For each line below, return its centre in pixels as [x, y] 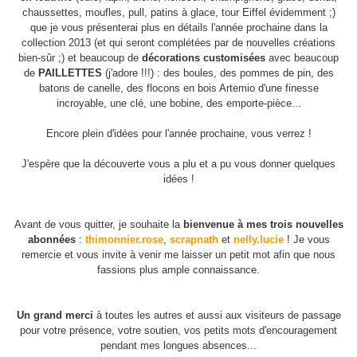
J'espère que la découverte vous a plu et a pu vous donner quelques [178, 164]
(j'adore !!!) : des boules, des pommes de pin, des [218, 73]
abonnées [51, 240]
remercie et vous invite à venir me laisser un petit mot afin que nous [178, 255]
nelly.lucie [258, 240]
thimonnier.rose [124, 240]
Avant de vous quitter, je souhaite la [98, 225]
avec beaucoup [302, 58]
